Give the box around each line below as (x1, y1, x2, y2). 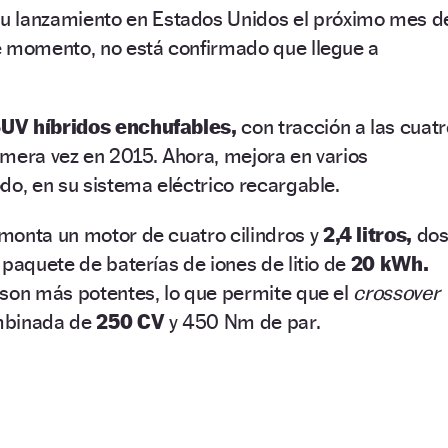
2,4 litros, (318, 221, 413, 247)
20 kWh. (350, 250, 429, 276)
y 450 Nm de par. (164, 308, 321, 334)
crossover (353, 279, 440, 305)
